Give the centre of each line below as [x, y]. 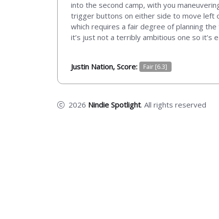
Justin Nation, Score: [105, 66]
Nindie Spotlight [114, 104]
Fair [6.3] [155, 67]
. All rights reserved [174, 104]
